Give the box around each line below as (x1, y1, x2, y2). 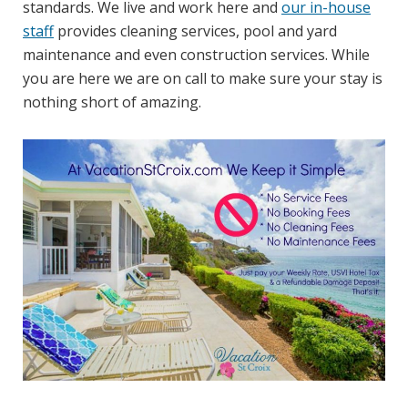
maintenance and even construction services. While (23, 44, 370, 65)
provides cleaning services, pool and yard (54, 20, 337, 41)
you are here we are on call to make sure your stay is (23, 67, 382, 88)
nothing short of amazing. (23, 91, 201, 112)
